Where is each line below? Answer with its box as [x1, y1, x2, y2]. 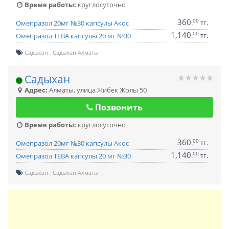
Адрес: [23, 85, 48, 95]
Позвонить [93, 102, 143, 113]
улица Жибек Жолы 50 [77, 85, 147, 95]
